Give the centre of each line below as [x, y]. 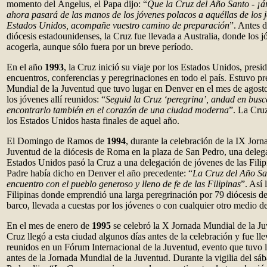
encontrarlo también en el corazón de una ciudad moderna [118, 110]
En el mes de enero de [49, 226]
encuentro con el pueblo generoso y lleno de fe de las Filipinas [124, 184]
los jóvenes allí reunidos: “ [56, 99]
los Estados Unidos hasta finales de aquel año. [93, 121]
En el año [26, 67]
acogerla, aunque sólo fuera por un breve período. [100, 47]
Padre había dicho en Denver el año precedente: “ [100, 173]
